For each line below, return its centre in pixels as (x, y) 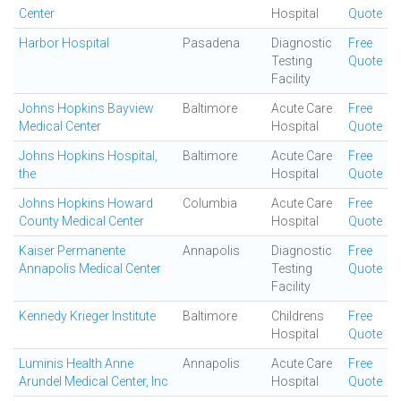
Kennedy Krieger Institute (87, 316)
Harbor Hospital (64, 43)
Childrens (298, 316)
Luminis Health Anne (76, 363)
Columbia (210, 203)
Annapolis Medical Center (90, 269)
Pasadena (211, 43)
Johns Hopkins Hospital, (88, 156)
